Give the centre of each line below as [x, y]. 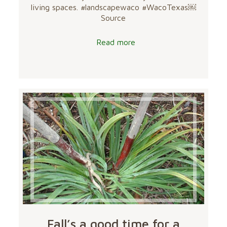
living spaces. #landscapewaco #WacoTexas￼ [113, 7]
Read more [116, 42]
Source [113, 18]
